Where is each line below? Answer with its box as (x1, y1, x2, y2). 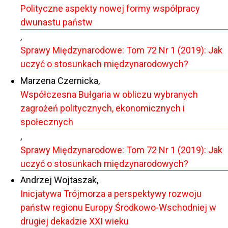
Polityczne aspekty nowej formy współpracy (20, 3, 200, 14)
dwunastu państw (20, 17, 93, 28)
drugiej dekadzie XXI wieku (20, 216, 129, 227)
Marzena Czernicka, (20, 75, 100, 86)
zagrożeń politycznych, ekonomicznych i (20, 102, 185, 113)
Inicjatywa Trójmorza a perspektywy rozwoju (20, 188, 202, 199)
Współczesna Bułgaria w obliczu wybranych (20, 89, 198, 100)
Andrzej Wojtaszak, (20, 175, 98, 186)
